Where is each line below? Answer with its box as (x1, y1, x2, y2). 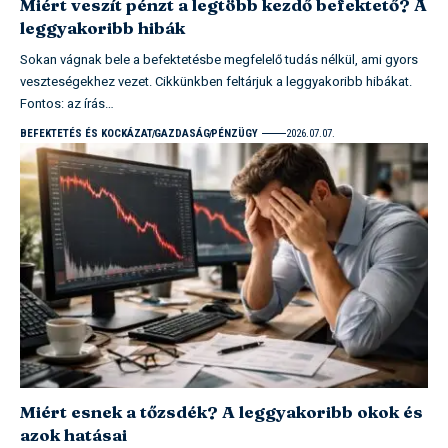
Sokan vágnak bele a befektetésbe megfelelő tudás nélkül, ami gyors (20, 49, 418, 69)
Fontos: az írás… (20, 93, 114, 113)
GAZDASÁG (154, 126, 210, 140)
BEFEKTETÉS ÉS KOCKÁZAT (20, 126, 153, 140)
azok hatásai (20, 423, 127, 445)
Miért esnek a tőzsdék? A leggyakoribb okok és (20, 400, 423, 422)
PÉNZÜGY (211, 126, 258, 140)
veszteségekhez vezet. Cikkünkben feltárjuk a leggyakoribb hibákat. (20, 71, 412, 91)
